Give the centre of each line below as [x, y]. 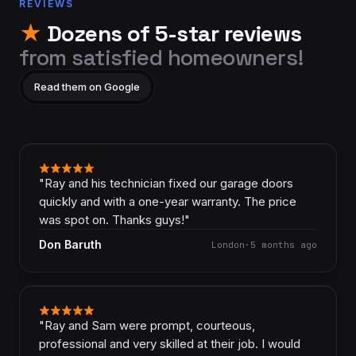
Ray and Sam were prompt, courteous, [150, 325]
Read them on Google [87, 87]
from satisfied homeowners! [162, 57]
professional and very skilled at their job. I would [170, 344]
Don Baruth [70, 244]
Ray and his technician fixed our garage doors [169, 183]
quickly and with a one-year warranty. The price [168, 201]
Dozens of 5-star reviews [172, 33]
